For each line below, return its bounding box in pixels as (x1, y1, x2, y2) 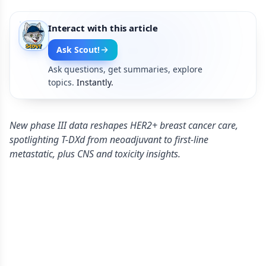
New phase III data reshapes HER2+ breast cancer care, (9, 119, 238, 132)
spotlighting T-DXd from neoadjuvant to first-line (9, 133, 208, 146)
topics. (48, 77, 74, 88)
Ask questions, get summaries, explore (48, 64, 202, 75)
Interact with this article (48, 22, 159, 34)
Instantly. (77, 77, 113, 88)
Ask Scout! (56, 44, 100, 55)
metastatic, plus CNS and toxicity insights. (9, 147, 180, 160)
